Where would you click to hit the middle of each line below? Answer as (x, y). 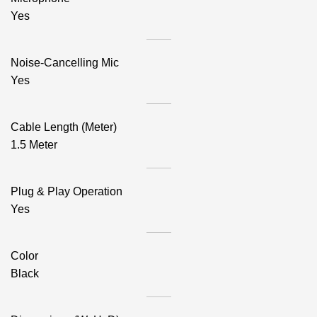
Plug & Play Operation (67, 191)
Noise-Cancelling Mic (65, 63)
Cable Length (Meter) (64, 127)
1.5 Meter (34, 145)
